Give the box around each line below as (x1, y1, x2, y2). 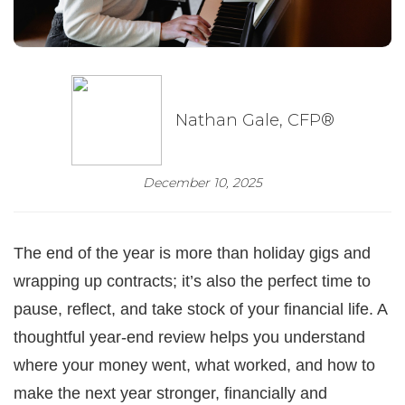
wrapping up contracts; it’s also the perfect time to (14, 271, 371, 290)
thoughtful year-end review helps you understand (14, 327, 365, 346)
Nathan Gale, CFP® (174, 109, 334, 130)
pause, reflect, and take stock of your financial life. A (14, 299, 387, 318)
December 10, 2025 (143, 174, 262, 191)
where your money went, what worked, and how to (14, 355, 375, 374)
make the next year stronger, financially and (14, 383, 327, 402)
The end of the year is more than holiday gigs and (14, 243, 371, 262)
